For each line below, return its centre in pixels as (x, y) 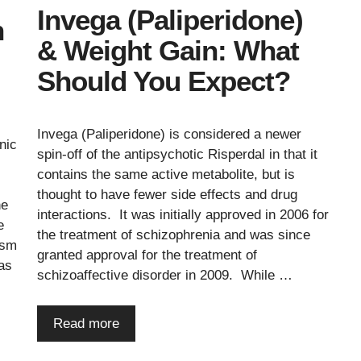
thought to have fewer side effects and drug (167, 194)
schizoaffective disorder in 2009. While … (165, 275)
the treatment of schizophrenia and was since (174, 234)
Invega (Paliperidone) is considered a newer (169, 134)
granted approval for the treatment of (147, 255)
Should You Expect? (164, 81)
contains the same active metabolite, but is (166, 174)
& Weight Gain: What (168, 50)
